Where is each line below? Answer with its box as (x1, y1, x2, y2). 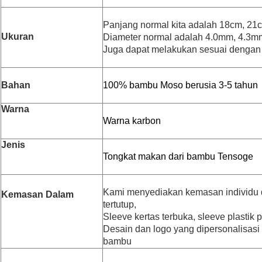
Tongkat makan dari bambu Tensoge (103, 151, 253, 162)
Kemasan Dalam (1, 189, 74, 200)
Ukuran (1, 32, 34, 42)
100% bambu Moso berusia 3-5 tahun (103, 80, 258, 91)
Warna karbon (103, 116, 161, 126)
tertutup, (103, 199, 136, 210)
